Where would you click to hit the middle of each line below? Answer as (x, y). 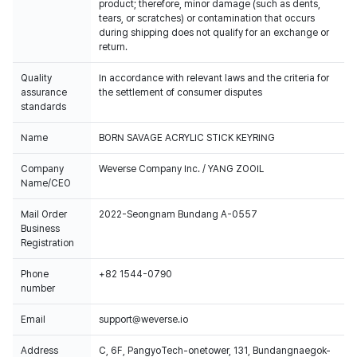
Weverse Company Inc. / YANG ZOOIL (181, 169)
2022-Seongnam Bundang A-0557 (178, 214)
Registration (47, 243)
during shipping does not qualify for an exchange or (214, 33)
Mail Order (44, 214)
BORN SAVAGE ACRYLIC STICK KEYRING (187, 138)
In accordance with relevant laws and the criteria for (214, 78)
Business (40, 229)
